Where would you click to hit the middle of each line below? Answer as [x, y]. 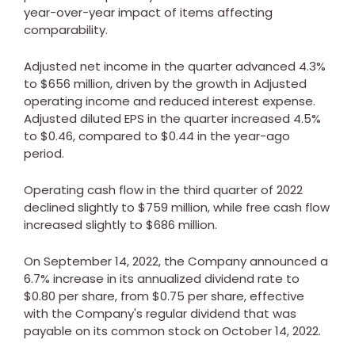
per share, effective [244, 296]
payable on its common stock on [123, 330]
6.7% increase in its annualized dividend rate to [162, 278]
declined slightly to [81, 207]
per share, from [104, 296]
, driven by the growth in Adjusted [208, 83]
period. [44, 153]
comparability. [66, 29]
